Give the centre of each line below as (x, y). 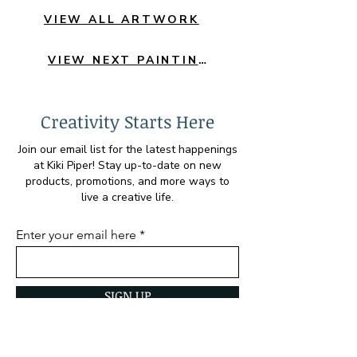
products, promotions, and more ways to (127, 182)
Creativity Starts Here (127, 122)
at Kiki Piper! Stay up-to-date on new (127, 166)
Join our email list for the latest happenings (127, 150)
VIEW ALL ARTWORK (122, 20)
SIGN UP (127, 296)
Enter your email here (76, 235)
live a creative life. (127, 198)
